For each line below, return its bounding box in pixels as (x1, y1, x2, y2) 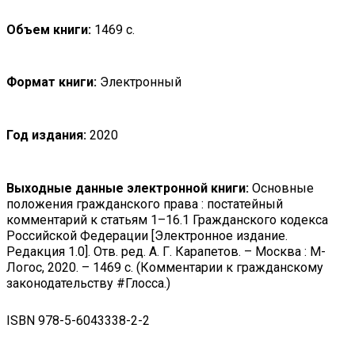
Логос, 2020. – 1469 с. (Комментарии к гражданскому (6, 259, 323, 275)
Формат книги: (6, 74, 97, 90)
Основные (249, 180, 314, 196)
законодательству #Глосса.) (6, 275, 170, 291)
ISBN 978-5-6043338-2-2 (6, 312, 150, 328)
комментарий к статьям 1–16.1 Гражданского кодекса (6, 212, 328, 227)
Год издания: (6, 128, 86, 143)
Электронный (97, 74, 181, 90)
